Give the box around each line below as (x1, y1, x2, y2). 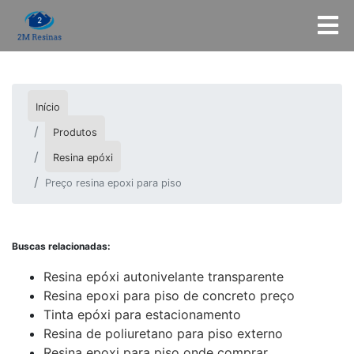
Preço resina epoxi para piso (45, 177, 182, 189)
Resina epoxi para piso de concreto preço (43, 288, 295, 303)
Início (36, 101, 60, 113)
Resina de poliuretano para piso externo (43, 326, 283, 341)
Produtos (53, 126, 97, 138)
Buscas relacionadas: (12, 240, 111, 252)
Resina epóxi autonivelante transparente (43, 269, 284, 284)
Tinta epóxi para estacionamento (43, 307, 241, 322)
